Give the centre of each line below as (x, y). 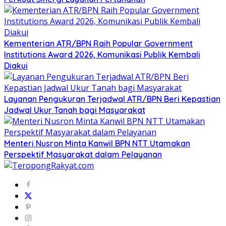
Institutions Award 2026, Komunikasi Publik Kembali (102, 55)
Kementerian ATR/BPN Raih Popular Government (98, 44)
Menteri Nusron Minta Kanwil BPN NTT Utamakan (97, 144)
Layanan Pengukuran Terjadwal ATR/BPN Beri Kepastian (112, 99)
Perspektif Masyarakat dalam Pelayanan (83, 155)
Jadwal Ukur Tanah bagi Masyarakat (75, 110)
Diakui (16, 66)
